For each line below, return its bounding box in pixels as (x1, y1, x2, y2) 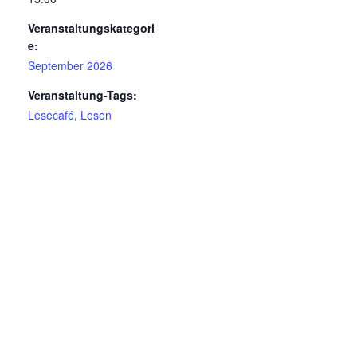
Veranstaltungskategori (28, 20, 155, 37)
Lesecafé (28, 107, 74, 124)
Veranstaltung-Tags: (28, 87, 137, 104)
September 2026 (28, 57, 112, 74)
